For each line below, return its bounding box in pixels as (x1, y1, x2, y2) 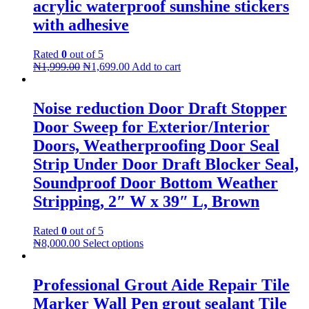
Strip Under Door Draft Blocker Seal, (33, 154, 299, 173)
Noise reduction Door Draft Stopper (33, 99, 287, 117)
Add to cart (132, 61, 181, 73)
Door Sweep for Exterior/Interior (33, 117, 270, 136)
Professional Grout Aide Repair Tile (33, 275, 290, 294)
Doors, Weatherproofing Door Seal (33, 136, 279, 154)
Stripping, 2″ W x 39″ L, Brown (33, 192, 259, 210)
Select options (83, 237, 143, 249)
